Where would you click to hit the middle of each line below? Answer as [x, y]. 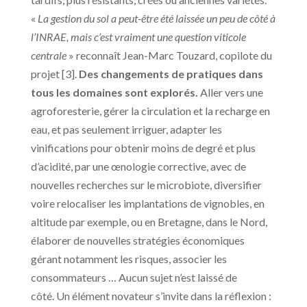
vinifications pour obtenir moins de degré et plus [143, 148]
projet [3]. [54, 74]
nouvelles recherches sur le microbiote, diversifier [146, 185]
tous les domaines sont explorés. [114, 93]
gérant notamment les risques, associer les [128, 259]
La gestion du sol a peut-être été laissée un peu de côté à [156, 19]
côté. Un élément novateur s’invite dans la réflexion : [151, 296]
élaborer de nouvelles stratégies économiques [137, 241]
